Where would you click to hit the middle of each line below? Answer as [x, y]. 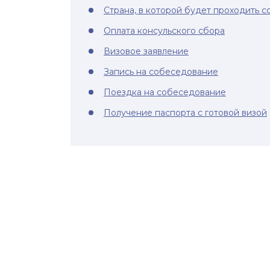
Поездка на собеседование [165, 92]
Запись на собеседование [161, 72]
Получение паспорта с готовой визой [185, 113]
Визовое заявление [146, 51]
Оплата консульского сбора [164, 31]
